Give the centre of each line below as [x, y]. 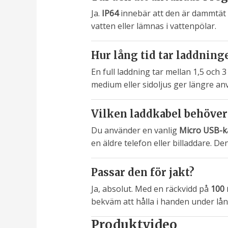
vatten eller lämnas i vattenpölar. [153, 26]
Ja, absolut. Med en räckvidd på [151, 189]
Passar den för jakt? [142, 173]
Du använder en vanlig [135, 131]
